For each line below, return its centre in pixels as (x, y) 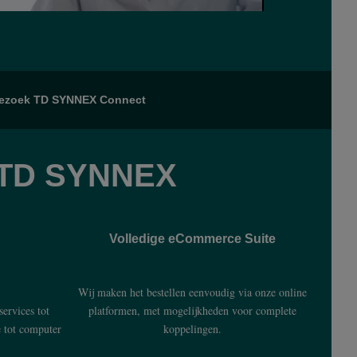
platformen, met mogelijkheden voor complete (192, 310)
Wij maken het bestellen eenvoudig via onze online (192, 292)
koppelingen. (192, 329)
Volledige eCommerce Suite (192, 239)
